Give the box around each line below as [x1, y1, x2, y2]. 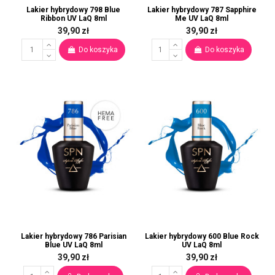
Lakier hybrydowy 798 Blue [26, 5, 120, 14]
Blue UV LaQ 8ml [44, 241, 103, 250]
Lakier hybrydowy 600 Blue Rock [144, 232, 259, 241]
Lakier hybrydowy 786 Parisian [20, 232, 126, 241]
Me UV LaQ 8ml [175, 14, 228, 23]
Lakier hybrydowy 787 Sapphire [147, 5, 257, 14]
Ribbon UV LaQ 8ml [40, 14, 107, 23]
